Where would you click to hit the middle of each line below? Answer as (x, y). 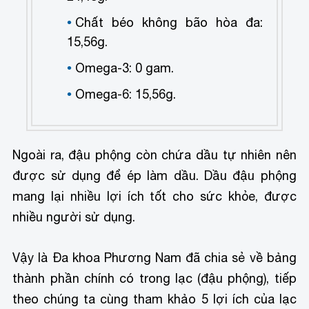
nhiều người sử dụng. (74, 217)
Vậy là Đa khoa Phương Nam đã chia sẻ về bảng (154, 257)
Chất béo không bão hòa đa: (169, 22)
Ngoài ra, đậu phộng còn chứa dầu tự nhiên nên (154, 154)
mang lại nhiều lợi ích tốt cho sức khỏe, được (154, 196)
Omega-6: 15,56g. (126, 94)
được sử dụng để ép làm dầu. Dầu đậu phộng (154, 175)
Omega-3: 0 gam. (125, 68)
